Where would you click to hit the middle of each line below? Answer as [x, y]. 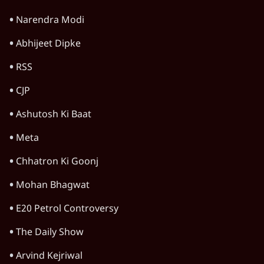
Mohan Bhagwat [53, 186]
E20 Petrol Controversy [67, 210]
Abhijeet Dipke [48, 45]
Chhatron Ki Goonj [57, 163]
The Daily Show [50, 233]
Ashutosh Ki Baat [54, 115]
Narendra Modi [50, 21]
